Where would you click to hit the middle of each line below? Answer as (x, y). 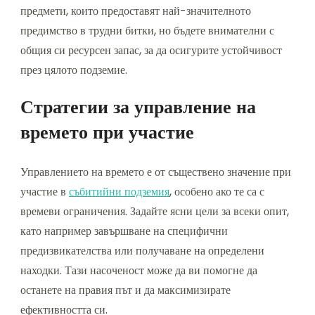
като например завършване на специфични (124, 231)
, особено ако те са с (217, 191)
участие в (45, 191)
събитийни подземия (119, 191)
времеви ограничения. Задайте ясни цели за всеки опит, (155, 211)
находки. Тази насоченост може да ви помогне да (139, 270)
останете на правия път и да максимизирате (126, 290)
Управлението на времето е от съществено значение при (156, 172)
